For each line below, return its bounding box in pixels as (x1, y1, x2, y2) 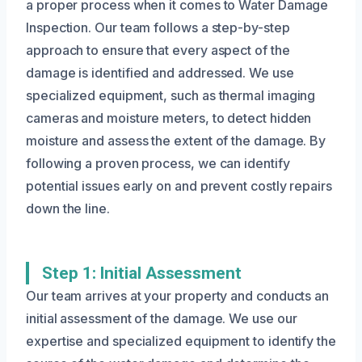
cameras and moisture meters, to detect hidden (26, 109, 312, 126)
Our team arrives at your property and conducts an (26, 287, 330, 304)
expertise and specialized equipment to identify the (26, 332, 336, 349)
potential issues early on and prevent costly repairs (26, 177, 332, 194)
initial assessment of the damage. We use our (26, 309, 297, 326)
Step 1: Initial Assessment (42, 263, 242, 283)
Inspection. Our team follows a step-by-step (26, 19, 290, 36)
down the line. (26, 200, 110, 217)
